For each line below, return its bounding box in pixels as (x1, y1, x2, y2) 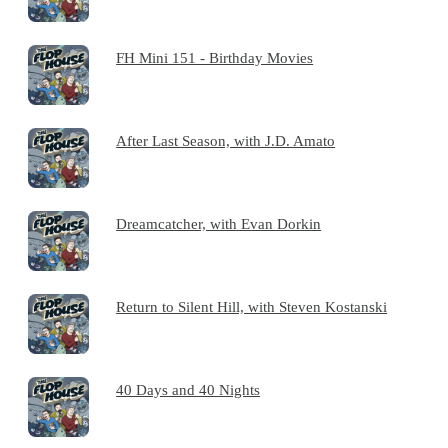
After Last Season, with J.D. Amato (116, 131, 336, 149)
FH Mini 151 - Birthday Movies (116, 48, 314, 66)
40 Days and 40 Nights (116, 380, 261, 398)
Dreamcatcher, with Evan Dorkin (116, 214, 322, 232)
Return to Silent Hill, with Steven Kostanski (116, 297, 388, 315)
